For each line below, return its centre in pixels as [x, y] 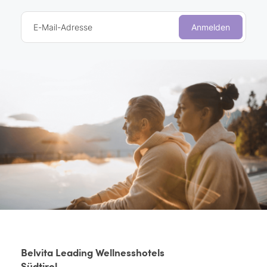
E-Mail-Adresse [63, 27]
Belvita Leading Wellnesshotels [93, 252]
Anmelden [211, 27]
